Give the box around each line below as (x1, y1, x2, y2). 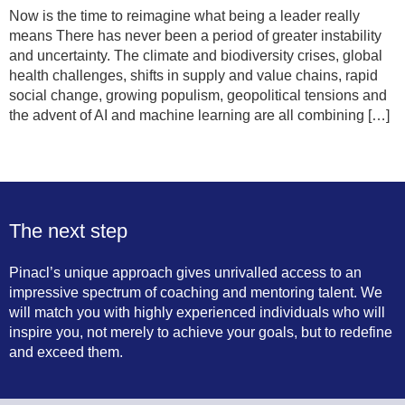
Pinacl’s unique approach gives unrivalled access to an (9, 265, 362, 280)
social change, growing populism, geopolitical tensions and (9, 88, 387, 103)
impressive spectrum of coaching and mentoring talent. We (9, 285, 382, 300)
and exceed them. (9, 344, 123, 360)
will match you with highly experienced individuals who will (9, 305, 385, 320)
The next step (9, 220, 127, 242)
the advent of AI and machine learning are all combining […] (9, 108, 390, 123)
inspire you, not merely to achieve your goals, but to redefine (9, 325, 392, 340)
